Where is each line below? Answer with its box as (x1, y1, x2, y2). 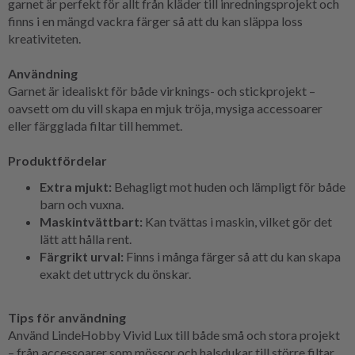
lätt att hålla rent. (40, 231, 132, 246)
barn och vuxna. (40, 196, 124, 212)
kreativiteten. (8, 30, 81, 46)
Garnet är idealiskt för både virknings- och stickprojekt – (8, 82, 315, 98)
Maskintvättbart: (40, 213, 143, 229)
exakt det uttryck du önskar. (40, 265, 191, 281)
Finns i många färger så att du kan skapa (124, 248, 341, 264)
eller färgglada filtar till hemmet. (8, 117, 182, 133)
